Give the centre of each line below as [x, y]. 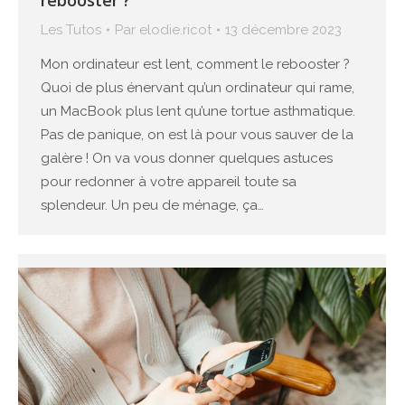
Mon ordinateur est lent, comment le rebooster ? [195, 65]
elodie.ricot [175, 30]
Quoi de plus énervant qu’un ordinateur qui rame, [198, 88]
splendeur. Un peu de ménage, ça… [152, 206]
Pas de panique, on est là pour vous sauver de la [197, 135]
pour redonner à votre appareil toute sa [169, 182]
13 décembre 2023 [283, 30]
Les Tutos [71, 30]
